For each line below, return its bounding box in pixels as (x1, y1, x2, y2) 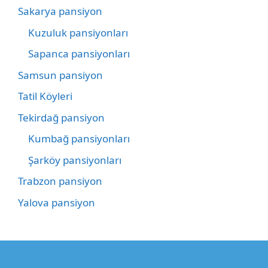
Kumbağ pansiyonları (28, 132, 130, 146)
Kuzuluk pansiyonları (28, 25, 128, 39)
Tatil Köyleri (18, 89, 72, 103)
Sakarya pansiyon (18, 4, 102, 19)
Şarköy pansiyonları (28, 153, 121, 167)
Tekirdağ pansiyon (18, 110, 105, 124)
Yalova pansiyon (18, 195, 95, 209)
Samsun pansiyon (18, 68, 103, 82)
